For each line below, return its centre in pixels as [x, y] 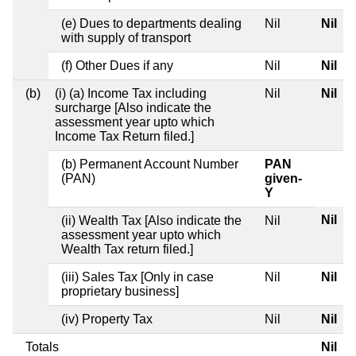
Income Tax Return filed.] [124, 136]
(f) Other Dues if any [117, 65]
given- [283, 178]
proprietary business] [120, 291]
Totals [42, 346]
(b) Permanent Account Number [150, 164]
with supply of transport [126, 37]
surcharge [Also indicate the [133, 107]
